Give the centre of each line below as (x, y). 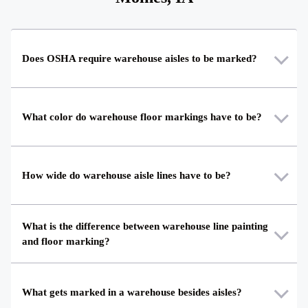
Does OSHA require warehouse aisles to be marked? (140, 59)
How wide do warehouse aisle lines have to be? (126, 176)
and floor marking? (66, 242)
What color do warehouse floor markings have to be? (142, 117)
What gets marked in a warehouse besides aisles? (132, 293)
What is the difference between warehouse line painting (145, 227)
